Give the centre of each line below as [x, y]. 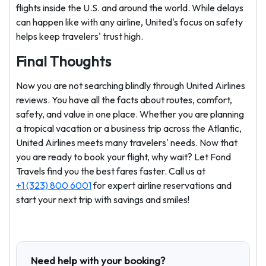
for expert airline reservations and [161, 186]
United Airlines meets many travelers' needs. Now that [127, 143]
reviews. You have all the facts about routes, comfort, [124, 100]
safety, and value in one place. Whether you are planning [130, 114]
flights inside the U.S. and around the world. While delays [130, 8]
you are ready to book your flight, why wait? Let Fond [123, 157]
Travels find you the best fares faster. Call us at [111, 171]
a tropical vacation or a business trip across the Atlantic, [129, 129]
